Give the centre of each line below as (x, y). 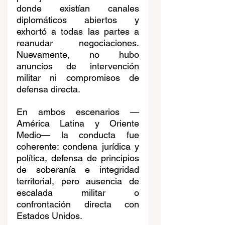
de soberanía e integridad (78, 170)
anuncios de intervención (78, 66)
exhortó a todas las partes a (78, 32)
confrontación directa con (78, 204)
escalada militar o (78, 193)
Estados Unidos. (49, 216)
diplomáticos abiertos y (78, 20)
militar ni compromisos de (78, 78)
